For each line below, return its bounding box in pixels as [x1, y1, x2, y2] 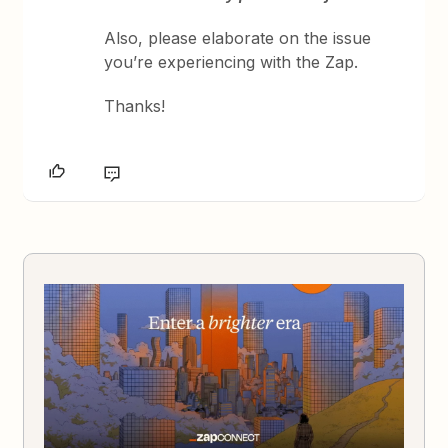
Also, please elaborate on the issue [104, 28, 372, 49]
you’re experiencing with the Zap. [104, 52, 359, 73]
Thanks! [104, 96, 166, 117]
